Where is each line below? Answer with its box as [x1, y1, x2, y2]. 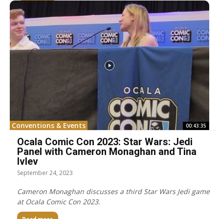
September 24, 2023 [17, 169, 73, 177]
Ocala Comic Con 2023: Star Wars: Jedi [17, 136, 193, 148]
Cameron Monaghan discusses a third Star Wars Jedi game [17, 187, 210, 197]
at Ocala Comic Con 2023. [17, 197, 100, 207]
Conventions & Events [12, 121, 86, 131]
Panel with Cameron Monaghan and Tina [17, 146, 197, 158]
